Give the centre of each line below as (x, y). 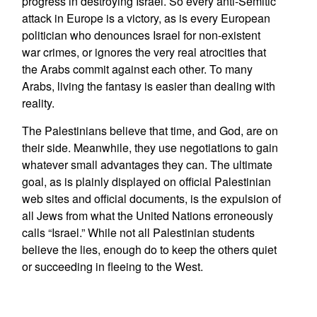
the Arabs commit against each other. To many (137, 69)
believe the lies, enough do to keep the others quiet (149, 249)
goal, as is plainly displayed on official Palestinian (146, 181)
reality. (38, 103)
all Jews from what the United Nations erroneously (147, 215)
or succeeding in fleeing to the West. (112, 266)
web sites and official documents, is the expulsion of (151, 198)
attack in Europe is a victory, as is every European (146, 18)
